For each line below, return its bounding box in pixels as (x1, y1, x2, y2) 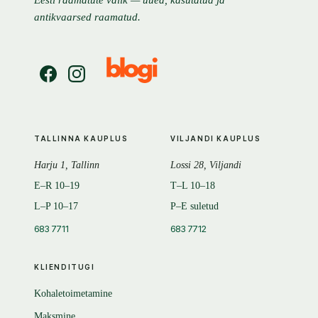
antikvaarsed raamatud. (34, 11, 141, 23)
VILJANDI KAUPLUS (170, 134, 261, 143)
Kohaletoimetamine (34, 288, 112, 300)
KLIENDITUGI (34, 263, 95, 272)
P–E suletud (170, 201, 219, 212)
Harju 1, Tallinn (34, 160, 99, 171)
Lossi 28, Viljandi (170, 160, 241, 171)
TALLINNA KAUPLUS (34, 134, 128, 143)
